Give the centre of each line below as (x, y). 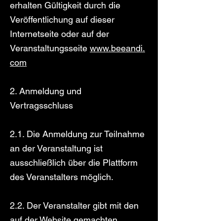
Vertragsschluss (41, 105)
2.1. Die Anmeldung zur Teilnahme (77, 134)
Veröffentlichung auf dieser (62, 19)
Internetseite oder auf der (59, 34)
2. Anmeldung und (46, 91)
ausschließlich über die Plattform (74, 163)
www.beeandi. (117, 48)
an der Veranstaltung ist (56, 148)
